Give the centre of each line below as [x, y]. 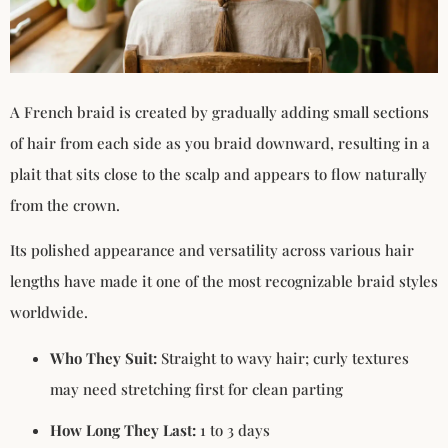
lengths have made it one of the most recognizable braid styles [224, 281]
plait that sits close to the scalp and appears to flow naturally [218, 173]
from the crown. [65, 204]
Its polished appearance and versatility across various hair [212, 250]
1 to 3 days [233, 429]
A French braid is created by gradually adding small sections [219, 111]
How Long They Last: [123, 429]
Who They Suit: [103, 357]
